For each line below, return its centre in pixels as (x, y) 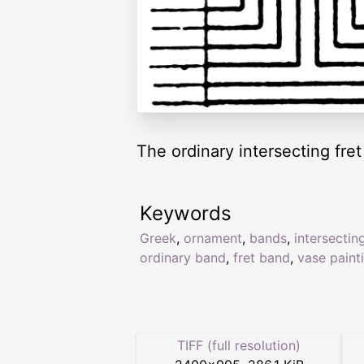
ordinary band (183, 257)
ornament (213, 238)
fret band (262, 257)
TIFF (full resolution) (239, 345)
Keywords (186, 213)
